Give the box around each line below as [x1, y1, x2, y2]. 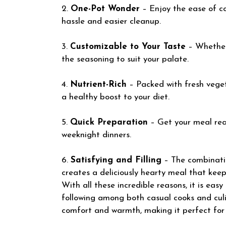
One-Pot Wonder [71, 4, 140, 13]
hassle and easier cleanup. [62, 17, 161, 26]
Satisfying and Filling [71, 155, 161, 164]
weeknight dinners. [62, 130, 131, 139]
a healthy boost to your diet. [62, 92, 169, 101]
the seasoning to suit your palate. [62, 54, 189, 64]
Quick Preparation [70, 118, 148, 127]
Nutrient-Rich [70, 80, 127, 89]
